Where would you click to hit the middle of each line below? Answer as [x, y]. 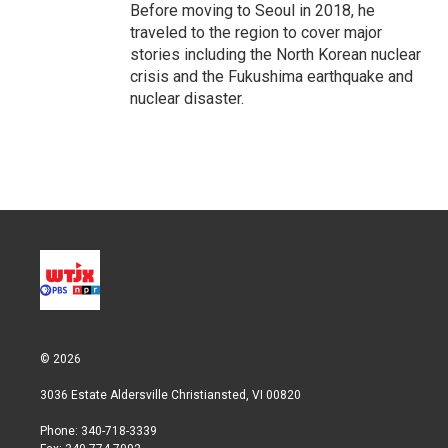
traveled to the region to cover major [256, 32]
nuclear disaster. [187, 98]
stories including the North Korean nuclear [275, 54]
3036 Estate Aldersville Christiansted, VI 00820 [170, 395]
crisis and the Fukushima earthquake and [271, 76]
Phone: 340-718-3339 [98, 431]
